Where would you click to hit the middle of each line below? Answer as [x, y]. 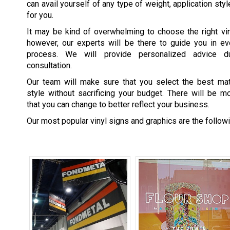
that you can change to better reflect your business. [118, 105]
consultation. [49, 66]
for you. [40, 15]
